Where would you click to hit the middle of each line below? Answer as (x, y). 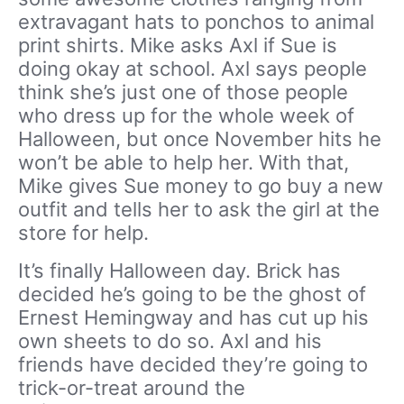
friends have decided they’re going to (193, 365)
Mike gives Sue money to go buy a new (201, 186)
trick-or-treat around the (132, 388)
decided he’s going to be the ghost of (192, 294)
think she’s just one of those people (183, 92)
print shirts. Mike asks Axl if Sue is (178, 46)
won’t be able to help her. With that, (184, 163)
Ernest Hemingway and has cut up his (193, 318)
